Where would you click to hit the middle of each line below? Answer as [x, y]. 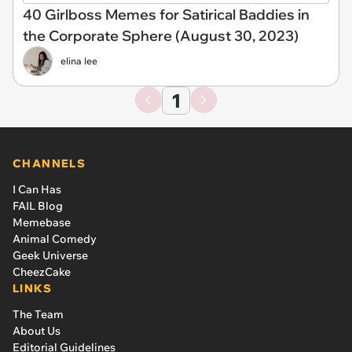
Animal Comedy [55, 238]
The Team [38, 314]
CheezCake [42, 271]
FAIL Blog [38, 205]
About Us [37, 330]
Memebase [42, 222]
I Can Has [37, 189]
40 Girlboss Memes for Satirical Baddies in [166, 14]
